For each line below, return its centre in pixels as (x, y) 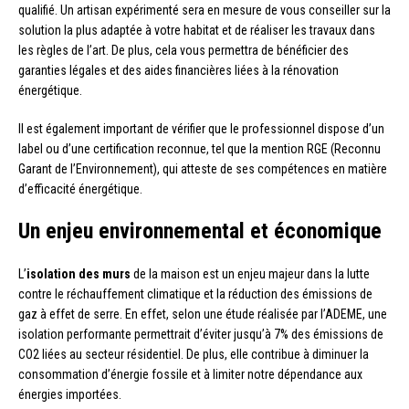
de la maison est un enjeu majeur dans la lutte (250, 273)
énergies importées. (70, 394)
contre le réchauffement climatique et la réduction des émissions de (195, 294)
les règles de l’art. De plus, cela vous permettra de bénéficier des (184, 50)
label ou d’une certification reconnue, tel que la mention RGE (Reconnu (199, 148)
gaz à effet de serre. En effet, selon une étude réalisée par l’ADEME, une (203, 314)
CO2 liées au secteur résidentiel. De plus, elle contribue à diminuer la (194, 354)
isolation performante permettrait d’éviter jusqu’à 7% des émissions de (201, 334)
